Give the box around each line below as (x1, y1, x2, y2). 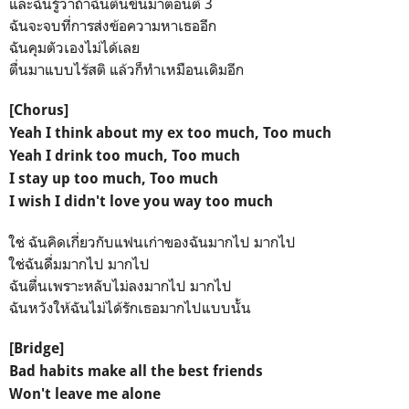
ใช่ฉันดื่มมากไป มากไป (9, 254, 150, 273)
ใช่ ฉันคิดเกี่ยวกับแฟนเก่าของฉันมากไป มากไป (9, 232, 296, 251)
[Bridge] (9, 339, 64, 357)
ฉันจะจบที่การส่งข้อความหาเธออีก (9, 16, 216, 35)
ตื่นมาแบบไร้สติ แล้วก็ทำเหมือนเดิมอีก (9, 59, 244, 79)
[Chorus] (9, 100, 68, 119)
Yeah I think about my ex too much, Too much (9, 123, 331, 142)
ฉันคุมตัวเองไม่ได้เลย (9, 37, 140, 57)
